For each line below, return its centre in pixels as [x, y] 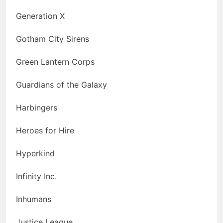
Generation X [40, 16]
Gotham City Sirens [53, 39]
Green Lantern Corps [55, 62]
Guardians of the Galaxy [61, 85]
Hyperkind [35, 154]
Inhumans [34, 199]
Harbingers [37, 108]
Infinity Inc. [36, 176]
